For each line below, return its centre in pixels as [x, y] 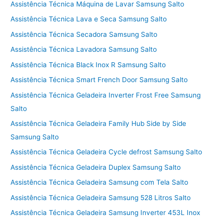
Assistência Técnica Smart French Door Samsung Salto [99, 80]
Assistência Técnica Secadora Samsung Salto [84, 34]
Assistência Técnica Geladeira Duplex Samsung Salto [96, 167]
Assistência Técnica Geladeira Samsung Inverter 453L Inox [106, 212]
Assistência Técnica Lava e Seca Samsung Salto [89, 19]
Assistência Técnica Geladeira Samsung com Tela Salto [100, 182]
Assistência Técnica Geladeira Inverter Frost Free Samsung [106, 95]
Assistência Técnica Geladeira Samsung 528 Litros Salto [101, 197]
